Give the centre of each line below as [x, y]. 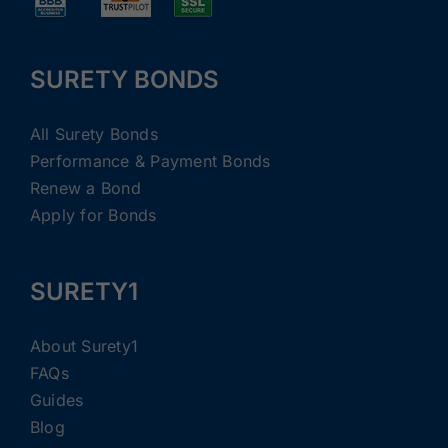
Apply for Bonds [93, 215]
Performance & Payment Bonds [150, 161]
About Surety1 [84, 346]
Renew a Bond [85, 188]
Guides [57, 400]
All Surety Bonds [94, 134]
